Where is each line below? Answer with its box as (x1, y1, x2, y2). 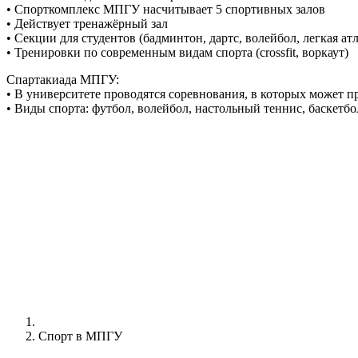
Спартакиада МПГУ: (6, 72, 119, 86)
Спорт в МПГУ (38, 329, 122, 344)
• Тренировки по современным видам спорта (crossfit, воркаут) (6, 45, 348, 59)
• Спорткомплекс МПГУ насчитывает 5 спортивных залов (6, 2, 325, 16)
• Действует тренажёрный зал (6, 16, 168, 30)
